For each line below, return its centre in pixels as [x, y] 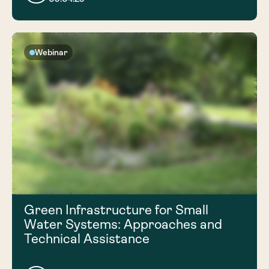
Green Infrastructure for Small [116, 210]
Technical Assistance [87, 239]
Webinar [51, 53]
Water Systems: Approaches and [123, 225]
